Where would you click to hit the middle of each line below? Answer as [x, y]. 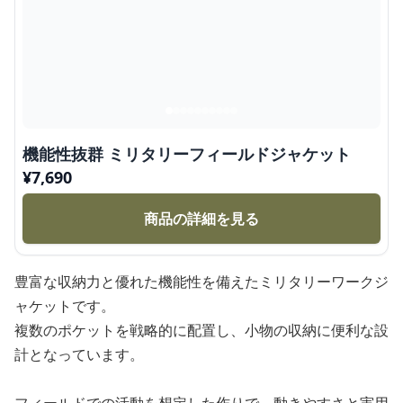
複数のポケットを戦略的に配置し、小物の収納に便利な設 [201, 330]
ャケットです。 [65, 306]
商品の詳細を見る [201, 219]
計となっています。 [79, 354]
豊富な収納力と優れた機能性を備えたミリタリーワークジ [201, 282]
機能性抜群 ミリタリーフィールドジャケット [187, 154]
